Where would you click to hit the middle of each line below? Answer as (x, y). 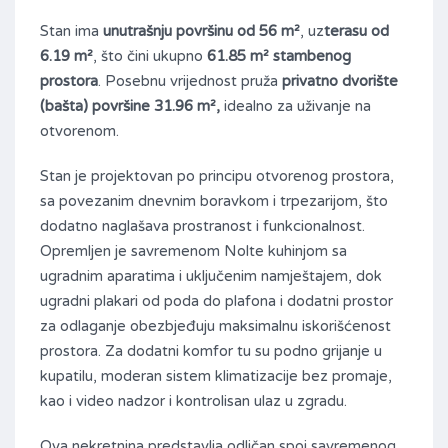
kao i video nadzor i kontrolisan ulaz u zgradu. (193, 401)
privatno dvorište (340, 81)
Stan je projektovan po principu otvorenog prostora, (217, 176)
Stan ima (71, 31)
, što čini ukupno (150, 56)
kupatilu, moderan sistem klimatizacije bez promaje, (216, 376)
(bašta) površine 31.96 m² (128, 106)
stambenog (312, 56)
